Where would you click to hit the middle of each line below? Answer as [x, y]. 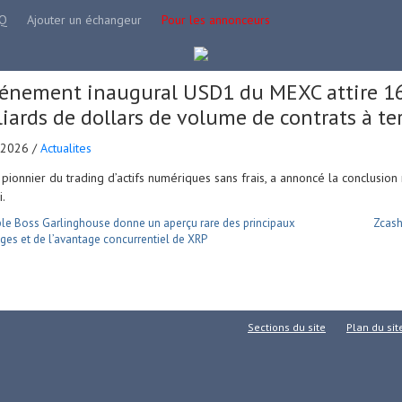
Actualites [66, 148]
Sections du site [287, 327]
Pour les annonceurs [216, 20]
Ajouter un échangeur [84, 20]
